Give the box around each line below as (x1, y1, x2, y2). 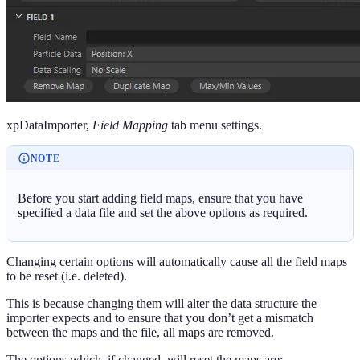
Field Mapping (92, 118, 168, 133)
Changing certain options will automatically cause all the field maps (6, 254, 347, 268)
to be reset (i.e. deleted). (6, 268, 127, 283)
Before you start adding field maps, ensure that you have (18, 190, 304, 205)
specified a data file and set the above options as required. (18, 205, 309, 219)
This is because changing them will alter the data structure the (6, 296, 317, 310)
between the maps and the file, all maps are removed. (6, 325, 274, 339)
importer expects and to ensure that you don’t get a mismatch (6, 310, 313, 325)
